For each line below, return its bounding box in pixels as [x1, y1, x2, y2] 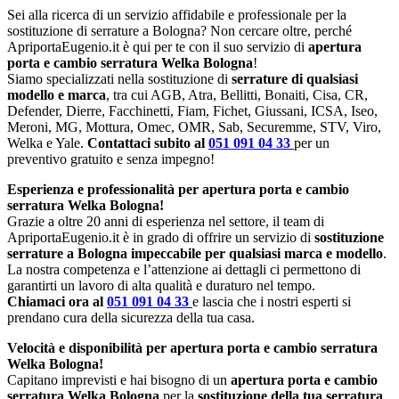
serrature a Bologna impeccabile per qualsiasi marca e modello [7, 245, 383, 261]
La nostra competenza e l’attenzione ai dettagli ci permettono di [7, 261, 361, 277]
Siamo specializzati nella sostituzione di [7, 70, 232, 86]
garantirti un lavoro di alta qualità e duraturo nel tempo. [7, 277, 315, 293]
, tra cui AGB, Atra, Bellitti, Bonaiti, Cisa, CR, [106, 86, 368, 102]
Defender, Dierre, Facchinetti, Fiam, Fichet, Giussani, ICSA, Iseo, [7, 102, 378, 118]
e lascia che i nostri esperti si [192, 293, 351, 309]
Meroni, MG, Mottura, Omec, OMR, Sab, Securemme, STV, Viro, [7, 118, 381, 134]
